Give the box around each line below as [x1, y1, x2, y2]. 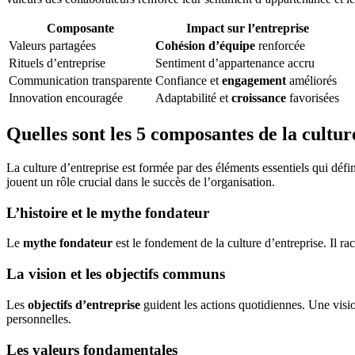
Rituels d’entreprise [9, 56, 105, 71]
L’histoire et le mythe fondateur [6, 204, 209, 221]
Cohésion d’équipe [155, 39, 255, 53]
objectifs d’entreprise [28, 297, 140, 311]
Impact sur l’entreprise [185, 21, 309, 36]
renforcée [255, 39, 305, 53]
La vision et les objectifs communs [6, 265, 225, 283]
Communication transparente [9, 74, 152, 88]
